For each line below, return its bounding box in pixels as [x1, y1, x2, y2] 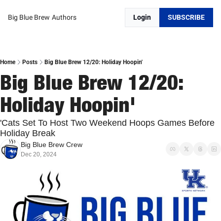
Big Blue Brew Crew [21, 141, 82, 148]
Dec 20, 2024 [21, 151, 57, 158]
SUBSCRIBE [168, 13, 205, 21]
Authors [52, 13, 76, 21]
